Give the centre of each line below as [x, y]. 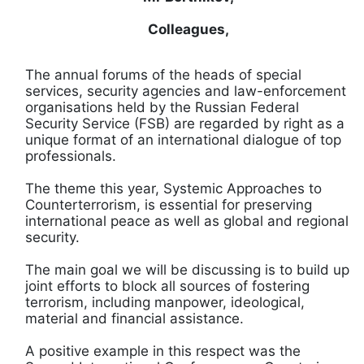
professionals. [71, 156]
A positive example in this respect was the [163, 351]
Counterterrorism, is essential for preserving [169, 204]
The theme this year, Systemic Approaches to [173, 188]
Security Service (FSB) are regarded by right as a [185, 123]
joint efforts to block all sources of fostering [167, 286]
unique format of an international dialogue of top [183, 139]
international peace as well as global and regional [187, 221]
